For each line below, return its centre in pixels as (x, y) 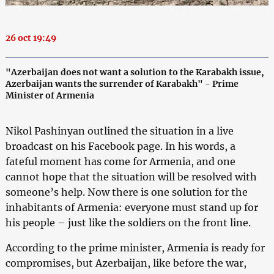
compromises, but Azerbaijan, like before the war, (126, 263)
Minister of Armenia (50, 95)
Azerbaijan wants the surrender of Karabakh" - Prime (122, 83)
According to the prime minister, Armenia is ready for (135, 247)
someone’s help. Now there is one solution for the (126, 192)
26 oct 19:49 (31, 38)
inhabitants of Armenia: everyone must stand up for (131, 207)
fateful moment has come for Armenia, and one (120, 161)
